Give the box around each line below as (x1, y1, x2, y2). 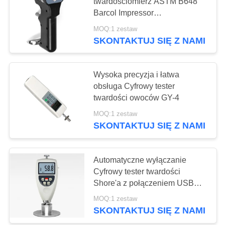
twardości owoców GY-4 (93, 93, 180, 102)
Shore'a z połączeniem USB (93, 178, 194, 187)
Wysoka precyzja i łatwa (93, 70, 180, 79)
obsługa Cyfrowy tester (93, 82, 175, 91)
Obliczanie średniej (93, 190, 163, 199)
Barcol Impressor (93, 9, 154, 18)
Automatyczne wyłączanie (93, 155, 187, 164)
